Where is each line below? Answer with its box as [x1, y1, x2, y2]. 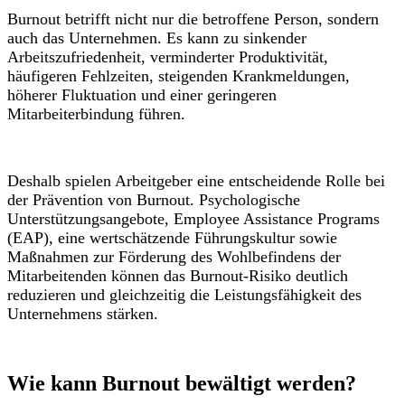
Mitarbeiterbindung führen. [7, 105, 185, 124]
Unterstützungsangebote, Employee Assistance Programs [7, 210, 380, 229]
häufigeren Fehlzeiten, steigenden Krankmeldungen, [7, 67, 350, 86]
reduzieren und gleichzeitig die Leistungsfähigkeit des [7, 286, 362, 305]
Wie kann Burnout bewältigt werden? [7, 372, 356, 396]
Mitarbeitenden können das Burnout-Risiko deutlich [7, 267, 348, 286]
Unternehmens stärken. [7, 305, 158, 324]
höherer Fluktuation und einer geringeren [7, 86, 277, 105]
